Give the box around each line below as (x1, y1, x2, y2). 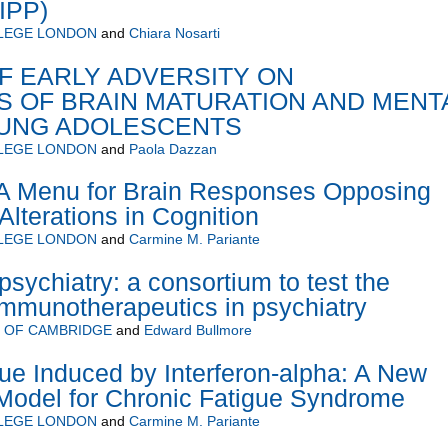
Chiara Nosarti (128, 25, 220, 42)
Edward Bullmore (143, 321, 252, 338)
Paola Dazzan (128, 141, 217, 158)
